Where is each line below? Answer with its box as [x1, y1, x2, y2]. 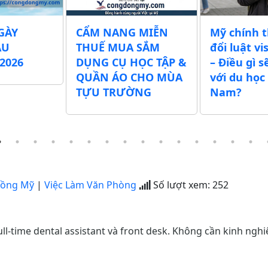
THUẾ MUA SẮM [76, 40, 160, 55]
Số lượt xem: [151, 178, 210, 192]
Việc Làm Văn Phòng [44, 178, 136, 192]
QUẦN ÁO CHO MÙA [76, 70, 182, 85]
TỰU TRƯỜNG [76, 85, 151, 100]
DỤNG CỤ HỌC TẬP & [76, 55, 187, 70]
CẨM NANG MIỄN [76, 25, 168, 40]
